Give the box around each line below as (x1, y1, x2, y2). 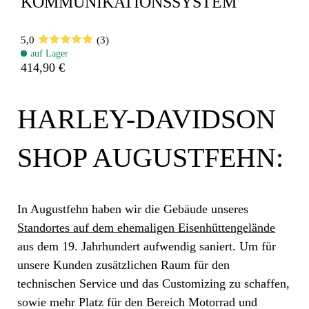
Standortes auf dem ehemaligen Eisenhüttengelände (17, 221, 276, 235)
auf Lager (30, 48, 69, 59)
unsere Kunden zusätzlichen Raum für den (17, 258, 230, 272)
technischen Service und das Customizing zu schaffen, (17, 277, 290, 291)
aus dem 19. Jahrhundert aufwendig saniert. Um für (17, 239, 277, 254)
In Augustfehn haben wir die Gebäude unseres (17, 202, 249, 217)
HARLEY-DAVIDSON (17, 103, 277, 134)
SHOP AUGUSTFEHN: (17, 141, 284, 173)
